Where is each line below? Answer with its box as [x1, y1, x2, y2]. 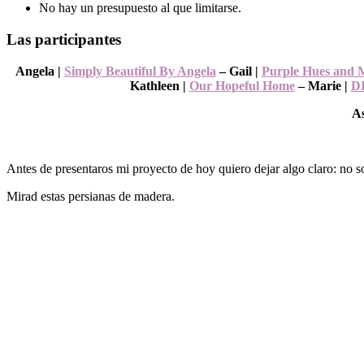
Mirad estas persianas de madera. [6, 188, 175, 203]
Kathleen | [129, 78, 189, 93]
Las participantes [6, 31, 121, 49]
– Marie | [294, 78, 351, 93]
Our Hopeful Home [188, 78, 295, 93]
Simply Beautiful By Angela [63, 63, 216, 78]
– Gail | [215, 63, 262, 78]
